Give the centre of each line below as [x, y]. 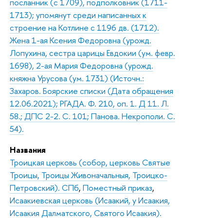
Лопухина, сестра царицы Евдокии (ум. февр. [92, 53]
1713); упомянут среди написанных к [78, 15]
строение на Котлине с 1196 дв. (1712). [84, 27]
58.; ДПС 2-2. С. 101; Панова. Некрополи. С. [92, 116]
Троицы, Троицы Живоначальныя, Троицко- [89, 175]
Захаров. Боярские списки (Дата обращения [91, 91]
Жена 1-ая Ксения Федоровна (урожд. [81, 40]
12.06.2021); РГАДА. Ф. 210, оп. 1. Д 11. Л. [89, 103]
